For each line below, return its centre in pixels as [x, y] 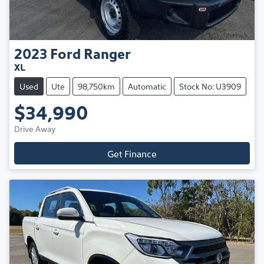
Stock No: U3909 [210, 86]
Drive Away [35, 129]
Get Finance [132, 154]
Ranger [107, 53]
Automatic [147, 86]
